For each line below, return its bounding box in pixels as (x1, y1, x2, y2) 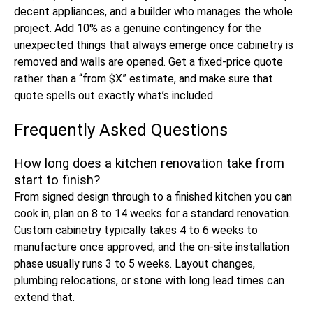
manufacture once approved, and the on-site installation (14, 240, 289, 254)
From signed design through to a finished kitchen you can (14, 190, 292, 203)
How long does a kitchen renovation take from (14, 156, 284, 171)
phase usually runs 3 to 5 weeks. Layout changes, (14, 257, 255, 270)
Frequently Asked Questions (14, 120, 228, 140)
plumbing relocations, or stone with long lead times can (14, 274, 284, 287)
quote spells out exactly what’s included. (14, 89, 215, 102)
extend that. (14, 291, 75, 304)
